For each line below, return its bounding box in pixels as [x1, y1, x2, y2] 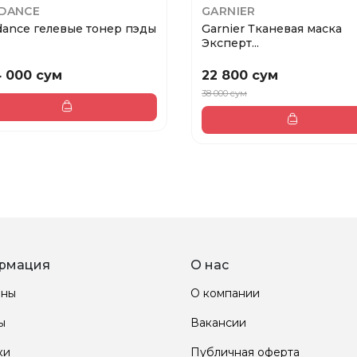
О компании [190, 285, 260, 300]
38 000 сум [202, 87, 247, 99]
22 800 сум [202, 67, 278, 83]
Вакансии [190, 315, 246, 330]
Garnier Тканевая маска [202, 22, 342, 37]
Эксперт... [202, 36, 259, 51]
